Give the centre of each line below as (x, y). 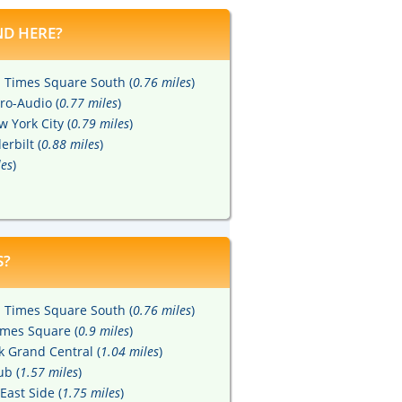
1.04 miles (130, 352)
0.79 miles (100, 124)
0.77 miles (88, 103)
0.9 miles (104, 331)
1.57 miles (49, 372)
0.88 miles (70, 144)
